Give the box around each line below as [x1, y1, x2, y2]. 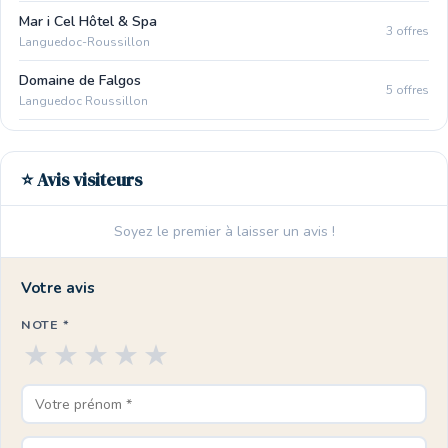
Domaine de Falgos [19, 71, 141, 90]
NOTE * [21, 316, 70, 333]
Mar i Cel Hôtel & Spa [19, 12, 157, 31]
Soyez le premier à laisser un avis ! [113, 222, 335, 241]
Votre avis [21, 278, 95, 298]
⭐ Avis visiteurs [21, 168, 142, 192]
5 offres [386, 81, 429, 98]
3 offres [386, 22, 429, 39]
